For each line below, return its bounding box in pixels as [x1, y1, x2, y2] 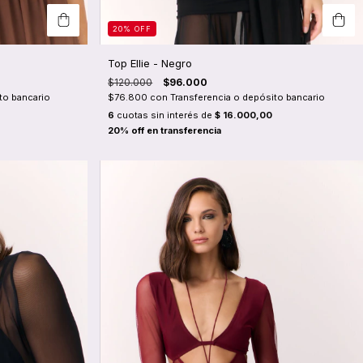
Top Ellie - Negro [108, 57, 193, 70]
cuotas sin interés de [114, 109, 216, 122]
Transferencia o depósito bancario [170, 92, 326, 104]
